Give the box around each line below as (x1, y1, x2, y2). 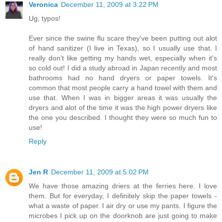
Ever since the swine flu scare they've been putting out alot (29, 34, 217, 43)
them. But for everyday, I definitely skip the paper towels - (29, 192, 217, 200)
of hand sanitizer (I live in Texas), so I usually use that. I (29, 44, 217, 53)
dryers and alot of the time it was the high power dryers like (29, 104, 217, 112)
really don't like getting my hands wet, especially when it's (29, 54, 217, 62)
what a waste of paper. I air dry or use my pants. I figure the (29, 202, 217, 210)
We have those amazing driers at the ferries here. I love (29, 182, 217, 190)
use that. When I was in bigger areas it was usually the (29, 94, 217, 102)
